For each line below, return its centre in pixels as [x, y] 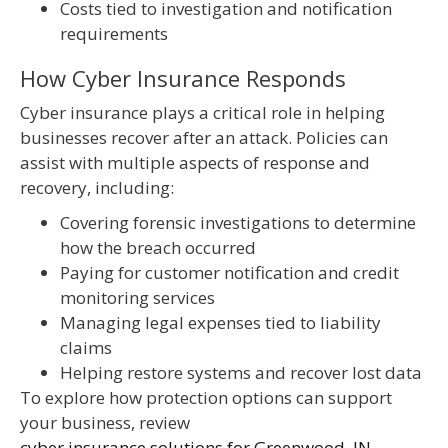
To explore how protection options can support [206, 398]
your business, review [105, 423]
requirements [114, 34]
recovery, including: [97, 188]
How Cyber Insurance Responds [183, 78]
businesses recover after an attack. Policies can [204, 138]
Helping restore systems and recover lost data [241, 373]
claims [86, 348]
